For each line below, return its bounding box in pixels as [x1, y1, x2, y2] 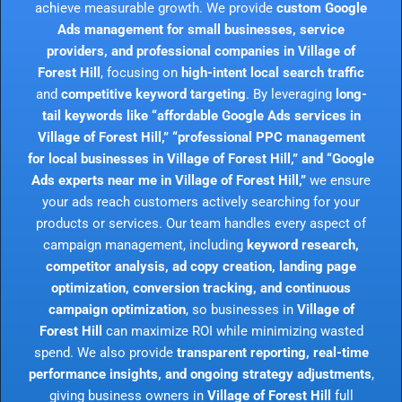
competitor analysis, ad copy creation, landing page [46, 258, 356, 275]
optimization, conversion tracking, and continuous [51, 279, 351, 296]
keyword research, [247, 236, 359, 253]
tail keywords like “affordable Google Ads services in [41, 107, 361, 124]
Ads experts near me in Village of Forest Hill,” [31, 171, 306, 188]
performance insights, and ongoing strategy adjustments [28, 365, 371, 382]
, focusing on [100, 64, 181, 81]
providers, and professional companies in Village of [47, 42, 355, 59]
